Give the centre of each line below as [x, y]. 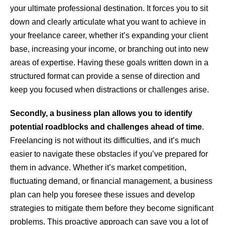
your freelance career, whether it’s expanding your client [109, 36]
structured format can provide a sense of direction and [105, 76]
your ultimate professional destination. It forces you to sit [109, 9]
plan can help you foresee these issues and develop [102, 195]
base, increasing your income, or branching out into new [109, 49]
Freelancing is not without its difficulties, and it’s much [105, 141]
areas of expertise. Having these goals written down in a [109, 63]
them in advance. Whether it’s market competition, [98, 168]
